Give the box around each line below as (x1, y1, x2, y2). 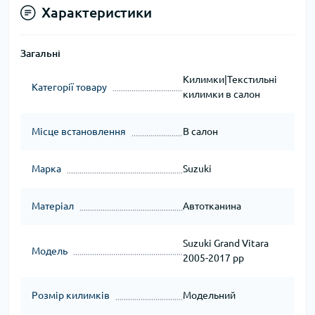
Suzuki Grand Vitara (182, 238, 269, 250)
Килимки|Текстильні (182, 74, 277, 86)
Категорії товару (32, 81, 107, 93)
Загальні (20, 48, 60, 60)
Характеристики (41, 4, 152, 21)
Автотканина (182, 200, 241, 212)
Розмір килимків (32, 290, 110, 302)
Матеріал (32, 200, 74, 212)
